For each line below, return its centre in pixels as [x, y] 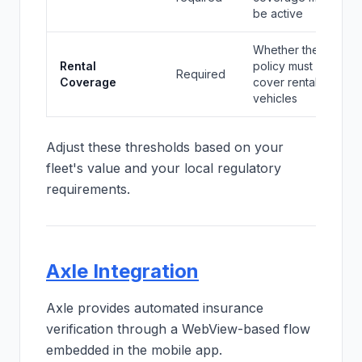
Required [201, 74]
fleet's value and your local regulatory [164, 168]
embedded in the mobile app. [134, 350]
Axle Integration [122, 271]
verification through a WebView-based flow [178, 329]
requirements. [88, 189]
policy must [283, 66]
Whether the [286, 50]
